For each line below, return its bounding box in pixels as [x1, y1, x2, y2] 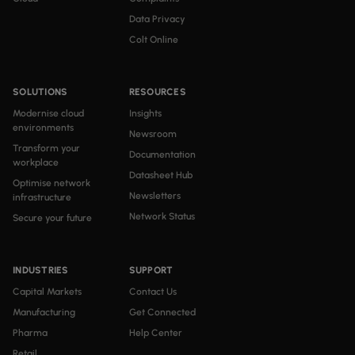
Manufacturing [13, 307, 75, 318]
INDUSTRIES [13, 265, 69, 276]
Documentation [128, 149, 196, 160]
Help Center [128, 327, 182, 338]
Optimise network [13, 177, 90, 189]
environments [13, 122, 74, 133]
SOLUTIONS [13, 86, 68, 97]
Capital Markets [13, 286, 82, 297]
